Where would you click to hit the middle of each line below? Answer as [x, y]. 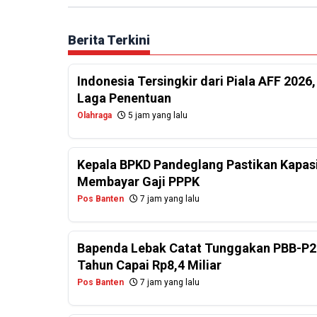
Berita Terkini [109, 40]
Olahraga [94, 116]
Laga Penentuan [124, 98]
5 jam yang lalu [157, 116]
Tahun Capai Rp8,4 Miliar [149, 265]
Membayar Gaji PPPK [138, 182]
